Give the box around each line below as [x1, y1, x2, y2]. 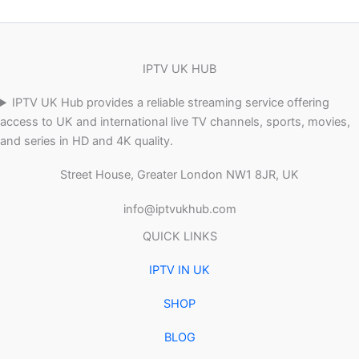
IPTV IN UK [149, 262, 210, 277]
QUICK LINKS [142, 228, 217, 244]
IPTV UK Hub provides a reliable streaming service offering [12, 95, 330, 111]
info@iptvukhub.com [123, 201, 236, 216]
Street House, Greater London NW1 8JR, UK [60, 167, 299, 183]
